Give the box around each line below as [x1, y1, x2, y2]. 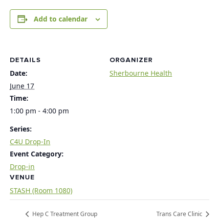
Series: [10, 124, 32, 133]
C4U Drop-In [10, 137, 50, 146]
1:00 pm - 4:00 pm [10, 106, 69, 115]
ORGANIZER [109, 56, 153, 64]
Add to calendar [33, 14, 88, 23]
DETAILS [10, 56, 41, 64]
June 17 [10, 81, 34, 90]
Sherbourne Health [109, 68, 172, 78]
